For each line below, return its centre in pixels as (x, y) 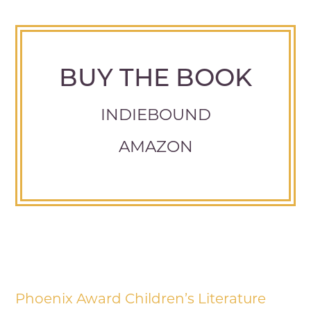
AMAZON (155, 148)
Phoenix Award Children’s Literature (141, 300)
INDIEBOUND (155, 116)
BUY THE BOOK (155, 80)
